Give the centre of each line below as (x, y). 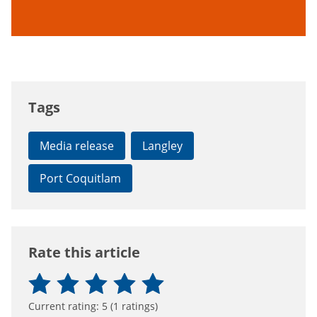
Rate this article (84, 252)
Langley (162, 145)
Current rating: (65, 306)
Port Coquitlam (80, 178)
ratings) (138, 306)
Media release (77, 145)
